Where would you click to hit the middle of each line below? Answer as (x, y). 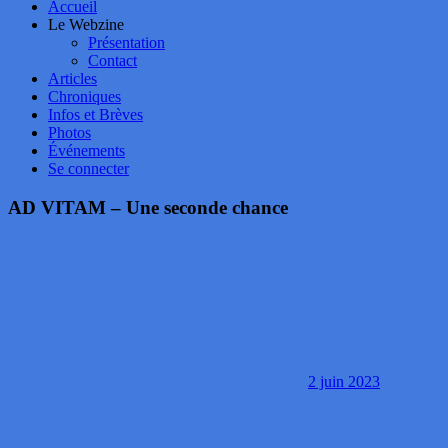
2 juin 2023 (344, 382)
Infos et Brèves (95, 114)
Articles (72, 78)
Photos (69, 132)
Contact (112, 60)
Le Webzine (86, 24)
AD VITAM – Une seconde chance (148, 207)
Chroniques (84, 96)
